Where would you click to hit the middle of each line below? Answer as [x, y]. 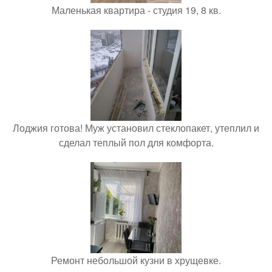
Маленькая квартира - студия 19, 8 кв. [136, 10]
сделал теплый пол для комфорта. [136, 143]
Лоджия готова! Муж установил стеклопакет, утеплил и [136, 128]
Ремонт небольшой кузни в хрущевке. [136, 260]
